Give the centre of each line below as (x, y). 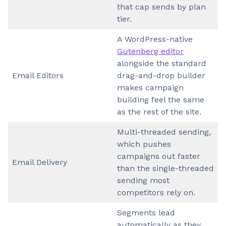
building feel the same (161, 99)
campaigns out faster (159, 156)
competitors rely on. (156, 192)
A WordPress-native (155, 39)
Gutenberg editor (150, 51)
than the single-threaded (165, 168)
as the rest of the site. (159, 111)
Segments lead (146, 212)
